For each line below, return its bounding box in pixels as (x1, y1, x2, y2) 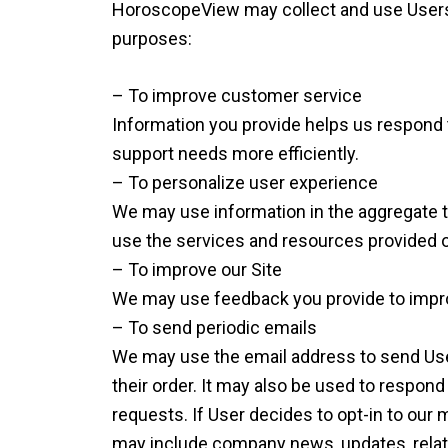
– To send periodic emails (112, 317, 317, 338)
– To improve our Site (112, 259, 282, 280)
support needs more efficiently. (112, 143, 359, 164)
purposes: (112, 28, 192, 49)
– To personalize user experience (112, 172, 378, 193)
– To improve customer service (112, 85, 362, 106)
